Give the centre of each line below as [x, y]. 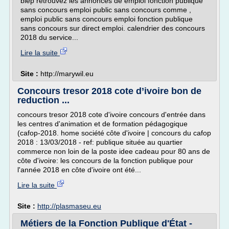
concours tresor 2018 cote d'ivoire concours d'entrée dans [111, 114]
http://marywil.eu [67, 74]
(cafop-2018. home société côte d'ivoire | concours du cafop [114, 133]
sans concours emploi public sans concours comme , [106, 10]
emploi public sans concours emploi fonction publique [107, 19]
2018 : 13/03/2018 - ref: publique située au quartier [100, 142]
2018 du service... [49, 37]
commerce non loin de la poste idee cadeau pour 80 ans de [114, 151]
